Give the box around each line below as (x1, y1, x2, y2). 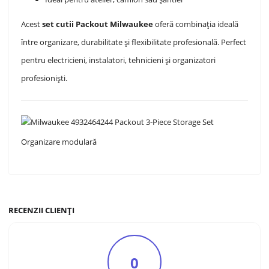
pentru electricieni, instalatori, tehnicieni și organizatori (21, 55, 216, 65)
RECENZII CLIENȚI (8, 204, 75, 216)
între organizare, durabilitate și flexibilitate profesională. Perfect (21, 37, 247, 47)
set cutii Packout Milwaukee (42, 19, 154, 29)
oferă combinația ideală (153, 19, 239, 29)
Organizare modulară (21, 136, 97, 147)
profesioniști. (21, 73, 68, 83)
